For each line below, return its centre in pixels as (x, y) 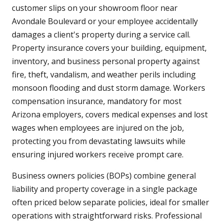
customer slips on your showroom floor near (95, 8)
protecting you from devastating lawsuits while (99, 141)
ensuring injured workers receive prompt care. (98, 155)
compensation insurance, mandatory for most (97, 101)
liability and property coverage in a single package (105, 189)
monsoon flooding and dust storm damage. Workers (109, 88)
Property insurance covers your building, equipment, (109, 48)
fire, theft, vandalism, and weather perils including (104, 75)
